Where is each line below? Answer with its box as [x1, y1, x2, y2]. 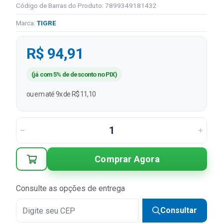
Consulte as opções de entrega [16, 184, 125, 193]
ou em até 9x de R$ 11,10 [26, 90, 96, 98]
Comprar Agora [95, 153, 160, 164]
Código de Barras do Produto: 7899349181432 [16, 1, 157, 9]
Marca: [16, 19, 37, 27]
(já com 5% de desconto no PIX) [31, 71, 117, 78]
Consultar [160, 206, 197, 215]
